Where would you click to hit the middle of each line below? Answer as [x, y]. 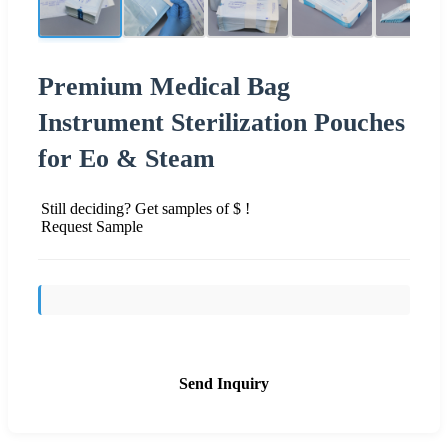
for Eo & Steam [126, 158]
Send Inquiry [224, 383]
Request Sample [92, 226]
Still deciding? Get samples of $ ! [145, 208]
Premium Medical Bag [164, 86]
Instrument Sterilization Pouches [221, 122]
